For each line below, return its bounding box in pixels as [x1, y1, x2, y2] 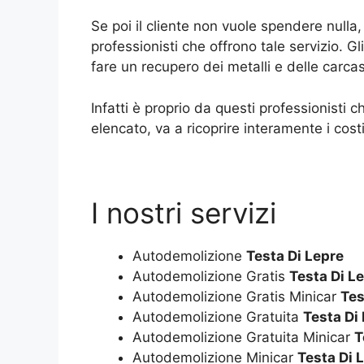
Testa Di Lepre [246, 248, 344, 265]
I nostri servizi [91, 196, 276, 231]
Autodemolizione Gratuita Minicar [132, 329, 354, 346]
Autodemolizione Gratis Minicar [132, 288, 340, 305]
